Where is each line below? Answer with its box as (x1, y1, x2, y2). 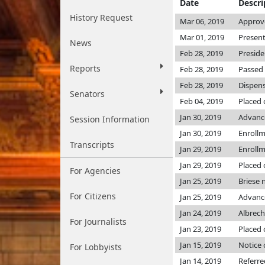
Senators (70, 88, 105, 99)
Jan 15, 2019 (180, 240, 221, 250)
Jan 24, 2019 (180, 208, 221, 218)
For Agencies (70, 165, 121, 176)
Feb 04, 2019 (180, 96, 223, 106)
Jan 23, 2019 (180, 224, 221, 234)
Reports (70, 63, 101, 74)
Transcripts (70, 139, 114, 150)
